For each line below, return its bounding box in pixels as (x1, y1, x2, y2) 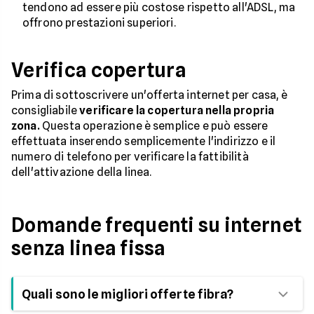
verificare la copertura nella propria (79, 104, 275, 117)
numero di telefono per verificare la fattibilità (11, 150, 249, 163)
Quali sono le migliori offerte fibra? (22, 287, 234, 301)
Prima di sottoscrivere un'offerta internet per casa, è (11, 88, 288, 102)
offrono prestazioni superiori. (22, 16, 176, 29)
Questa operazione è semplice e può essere (39, 119, 268, 132)
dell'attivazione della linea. (11, 165, 152, 179)
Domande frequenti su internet (11, 213, 302, 237)
